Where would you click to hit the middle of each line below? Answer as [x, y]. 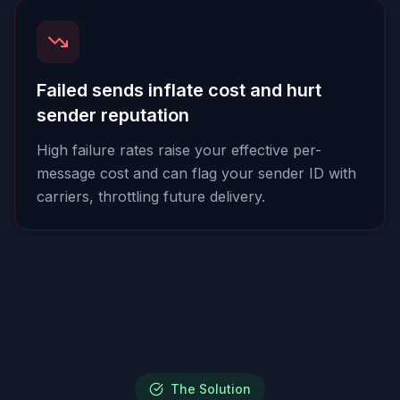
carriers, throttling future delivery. [151, 196]
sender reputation [113, 115]
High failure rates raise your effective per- [179, 150]
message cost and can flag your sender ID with [196, 173]
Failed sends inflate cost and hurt [179, 90]
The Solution [211, 389]
